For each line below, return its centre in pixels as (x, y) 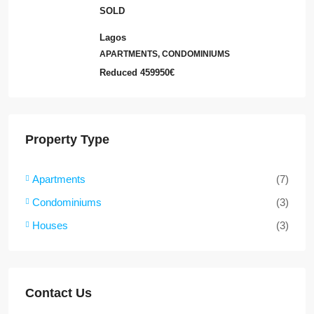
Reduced (118, 72)
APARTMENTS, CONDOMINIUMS (165, 54)
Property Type (67, 139)
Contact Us (59, 293)
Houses (50, 225)
